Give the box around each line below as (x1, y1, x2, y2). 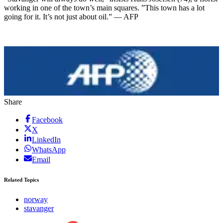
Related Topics (4, 177, 39, 183)
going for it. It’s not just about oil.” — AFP (4, 12, 138, 21)
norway (24, 195, 48, 204)
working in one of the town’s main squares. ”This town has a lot (4, 3, 205, 12)
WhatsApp (32, 145, 66, 154)
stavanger (24, 204, 54, 213)
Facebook (32, 115, 63, 124)
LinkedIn (32, 135, 61, 144)
